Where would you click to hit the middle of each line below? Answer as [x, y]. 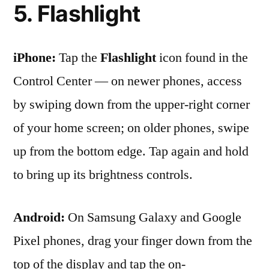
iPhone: [35, 58]
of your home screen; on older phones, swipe [131, 128]
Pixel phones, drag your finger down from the [133, 241]
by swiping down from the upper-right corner [131, 104]
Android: [41, 217]
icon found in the [204, 58]
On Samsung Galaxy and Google [155, 217]
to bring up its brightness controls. [103, 175]
